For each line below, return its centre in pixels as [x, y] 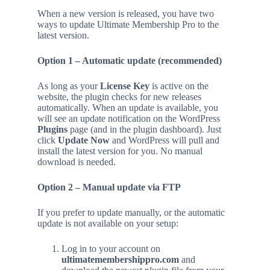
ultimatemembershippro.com [120, 259]
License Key [124, 86]
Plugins [52, 129]
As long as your [68, 86]
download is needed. [76, 162]
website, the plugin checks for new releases [119, 97]
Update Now [83, 140]
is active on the [179, 86]
